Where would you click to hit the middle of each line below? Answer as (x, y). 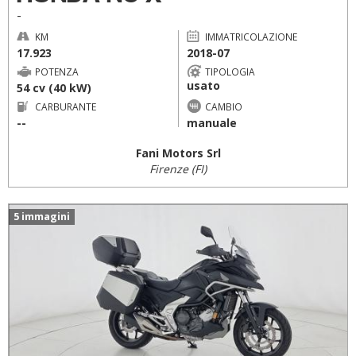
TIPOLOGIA (230, 71)
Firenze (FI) (178, 169)
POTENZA (57, 71)
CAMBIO (223, 106)
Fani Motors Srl (178, 153)
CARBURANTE (66, 106)
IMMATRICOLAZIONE (251, 36)
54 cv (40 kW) (54, 87)
